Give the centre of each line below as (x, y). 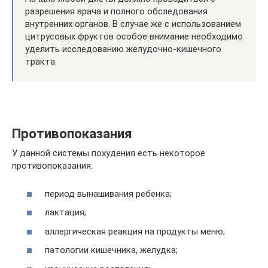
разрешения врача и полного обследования (116, 11)
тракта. (41, 62)
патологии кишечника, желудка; (111, 250)
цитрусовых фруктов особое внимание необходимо (134, 36)
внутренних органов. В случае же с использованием (133, 24)
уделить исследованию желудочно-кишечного (123, 49)
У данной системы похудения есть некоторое (109, 153)
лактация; (66, 212)
